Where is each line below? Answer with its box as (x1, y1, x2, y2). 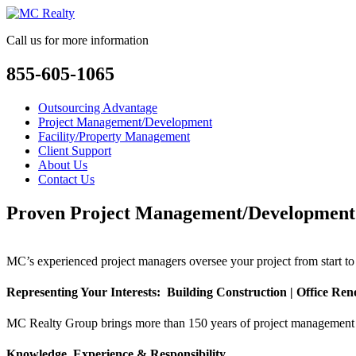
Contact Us (38, 172, 95, 186)
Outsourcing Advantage (38, 100, 157, 114)
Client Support (38, 143, 111, 157)
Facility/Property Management (38, 129, 190, 143)
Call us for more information (6, 33, 149, 47)
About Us (38, 157, 87, 172)
